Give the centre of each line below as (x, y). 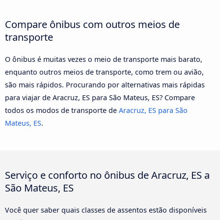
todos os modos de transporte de (62, 110)
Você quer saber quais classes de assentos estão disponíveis (106, 210)
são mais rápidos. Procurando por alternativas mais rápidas (105, 84)
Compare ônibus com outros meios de (92, 24)
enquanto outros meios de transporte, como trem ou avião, (104, 72)
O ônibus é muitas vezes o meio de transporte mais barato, (104, 59)
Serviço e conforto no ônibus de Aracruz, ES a (107, 175)
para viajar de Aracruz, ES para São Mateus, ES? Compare (100, 97)
